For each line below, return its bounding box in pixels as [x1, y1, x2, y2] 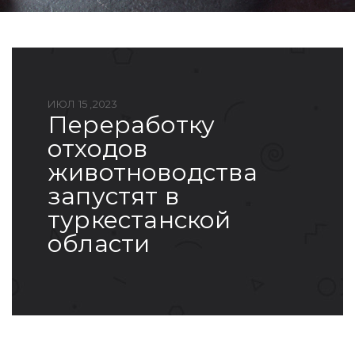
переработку [48, 109, 69, 139]
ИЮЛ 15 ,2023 [48, 97, 118, 110]
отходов [48, 133, 148, 163]
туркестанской [48, 204, 231, 235]
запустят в [48, 181, 179, 211]
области [48, 228, 151, 258]
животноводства [48, 157, 258, 187]
